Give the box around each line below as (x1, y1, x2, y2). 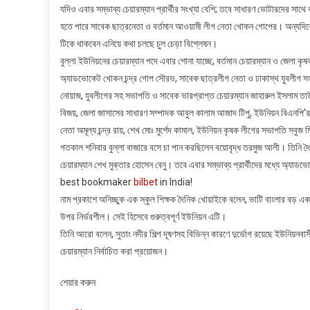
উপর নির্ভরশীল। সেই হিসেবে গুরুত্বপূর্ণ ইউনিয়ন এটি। (60, 210, 226, 222)
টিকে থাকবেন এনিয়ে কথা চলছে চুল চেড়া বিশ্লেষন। (60, 37, 217, 49)
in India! (158, 176, 192, 188)
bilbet (134, 176, 158, 188)
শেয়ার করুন (60, 276, 95, 288)
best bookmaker (60, 176, 134, 188)
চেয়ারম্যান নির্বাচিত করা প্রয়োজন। (60, 245, 168, 257)
